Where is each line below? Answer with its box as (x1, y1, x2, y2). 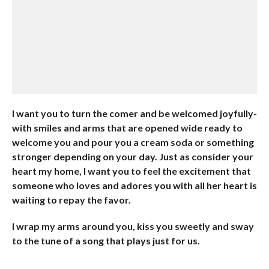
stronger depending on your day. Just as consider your (11, 151, 253, 162)
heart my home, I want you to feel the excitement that (11, 165, 251, 177)
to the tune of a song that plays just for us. (11, 235, 200, 246)
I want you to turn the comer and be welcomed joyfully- (11, 107, 257, 119)
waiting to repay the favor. (11, 194, 131, 205)
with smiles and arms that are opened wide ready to (11, 122, 243, 133)
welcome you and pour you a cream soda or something (11, 136, 254, 148)
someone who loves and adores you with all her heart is (11, 180, 257, 191)
